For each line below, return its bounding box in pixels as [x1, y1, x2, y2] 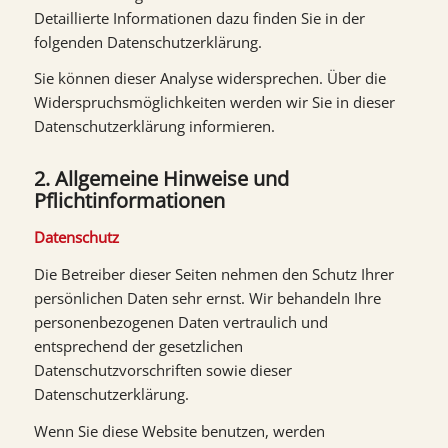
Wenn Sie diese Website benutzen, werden [33, 420, 325, 441]
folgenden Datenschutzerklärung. [33, 31, 262, 52]
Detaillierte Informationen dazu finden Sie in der [33, 7, 365, 28]
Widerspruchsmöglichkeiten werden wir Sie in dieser [33, 92, 395, 113]
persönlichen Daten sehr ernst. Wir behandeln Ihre [33, 287, 381, 308]
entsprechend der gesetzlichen [33, 335, 243, 356]
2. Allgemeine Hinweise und [33, 165, 289, 193]
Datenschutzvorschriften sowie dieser [33, 359, 292, 380]
